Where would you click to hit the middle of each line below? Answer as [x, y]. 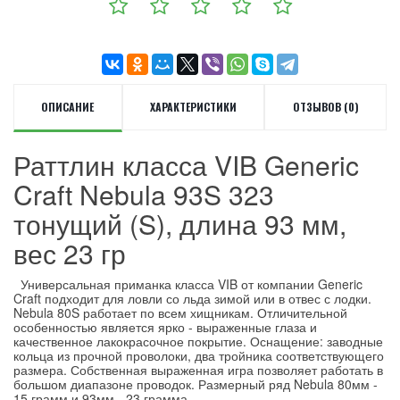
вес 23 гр [70, 253]
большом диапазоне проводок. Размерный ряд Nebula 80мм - [196, 384]
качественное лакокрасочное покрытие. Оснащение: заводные [198, 341]
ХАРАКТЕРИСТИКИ [193, 107]
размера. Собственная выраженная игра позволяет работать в [198, 370]
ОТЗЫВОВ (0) [325, 107]
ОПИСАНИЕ [68, 107]
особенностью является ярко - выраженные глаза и [165, 327]
